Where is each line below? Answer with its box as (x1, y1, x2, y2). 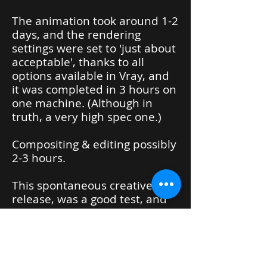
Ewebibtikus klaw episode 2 (24, 247, 166, 265)
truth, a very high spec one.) (12, 109, 162, 125)
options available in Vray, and (12, 68, 169, 83)
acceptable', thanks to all (12, 54, 144, 70)
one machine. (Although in (12, 95, 153, 111)
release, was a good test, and (12, 191, 167, 207)
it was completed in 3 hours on (12, 82, 176, 97)
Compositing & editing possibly (12, 136, 176, 152)
